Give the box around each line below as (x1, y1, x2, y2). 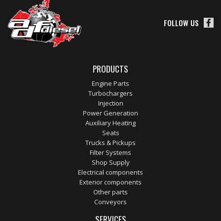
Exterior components (79, 178, 142, 187)
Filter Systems (90, 148, 131, 157)
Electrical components (78, 168, 143, 177)
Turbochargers (88, 89, 133, 98)
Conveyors (94, 197, 127, 207)
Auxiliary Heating (85, 118, 136, 128)
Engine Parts (92, 79, 129, 88)
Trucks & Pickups (85, 138, 136, 147)
